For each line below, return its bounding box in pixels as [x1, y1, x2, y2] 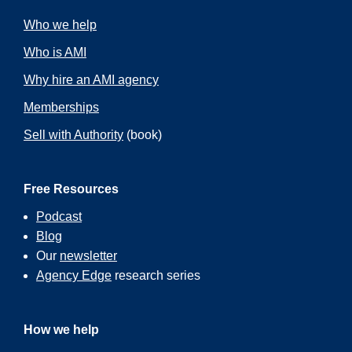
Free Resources [24, 181, 119, 196]
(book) [123, 127, 162, 141]
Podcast [36, 209, 82, 223]
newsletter [60, 248, 117, 262]
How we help [24, 322, 99, 336]
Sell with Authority [24, 127, 123, 141]
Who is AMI [24, 45, 86, 59]
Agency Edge [36, 268, 112, 282]
